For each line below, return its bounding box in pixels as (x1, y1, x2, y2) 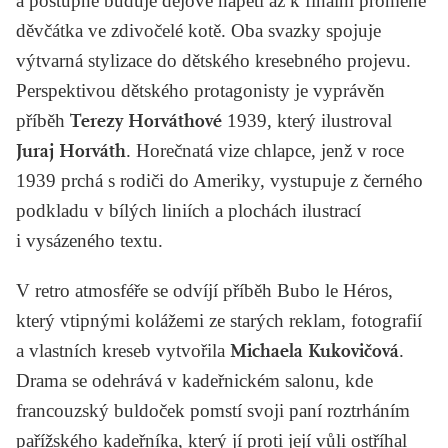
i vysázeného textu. (16, 229, 163, 251)
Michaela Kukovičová (230, 339, 399, 362)
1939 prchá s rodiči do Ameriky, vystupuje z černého (16, 169, 423, 191)
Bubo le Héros (277, 279, 388, 301)
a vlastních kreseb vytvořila (16, 339, 230, 361)
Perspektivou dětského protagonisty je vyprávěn (16, 79, 385, 101)
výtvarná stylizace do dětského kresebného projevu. (16, 49, 411, 71)
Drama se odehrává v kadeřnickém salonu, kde (16, 369, 373, 391)
